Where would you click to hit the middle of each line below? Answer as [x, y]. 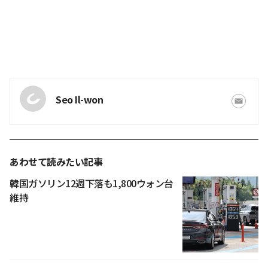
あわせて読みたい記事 [56, 163]
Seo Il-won [79, 100]
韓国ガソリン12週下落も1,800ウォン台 [92, 184]
